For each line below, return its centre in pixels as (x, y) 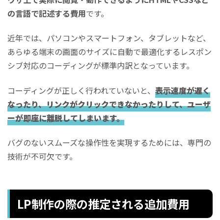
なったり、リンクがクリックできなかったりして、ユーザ (109, 104)
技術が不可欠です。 (42, 156)
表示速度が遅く (183, 90)
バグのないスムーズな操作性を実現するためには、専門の (109, 143)
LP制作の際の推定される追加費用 (103, 204)
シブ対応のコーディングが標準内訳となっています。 (101, 66)
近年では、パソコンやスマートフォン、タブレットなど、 (109, 38)
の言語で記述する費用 (47, 13)
